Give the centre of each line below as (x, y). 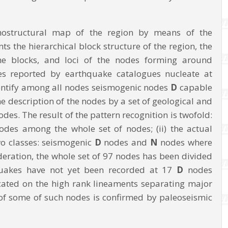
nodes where (186, 142)
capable (196, 87)
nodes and (127, 142)
